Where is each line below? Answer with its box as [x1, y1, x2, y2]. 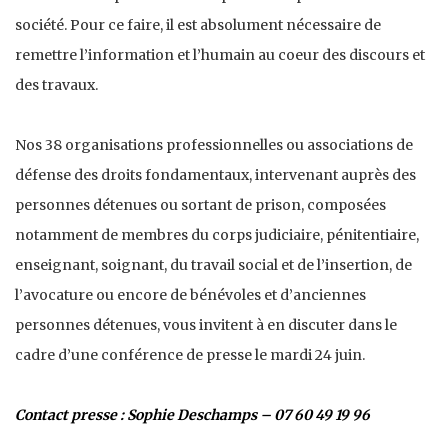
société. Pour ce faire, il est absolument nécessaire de [15, 15, 381, 34]
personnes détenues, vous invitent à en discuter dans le [15, 315, 397, 334]
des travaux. [15, 75, 98, 94]
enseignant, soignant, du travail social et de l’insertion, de [15, 255, 412, 274]
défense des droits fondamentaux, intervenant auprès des [15, 165, 416, 184]
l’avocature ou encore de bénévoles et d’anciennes [15, 285, 366, 304]
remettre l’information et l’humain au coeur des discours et [15, 45, 425, 64]
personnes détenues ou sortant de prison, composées [15, 195, 386, 214]
